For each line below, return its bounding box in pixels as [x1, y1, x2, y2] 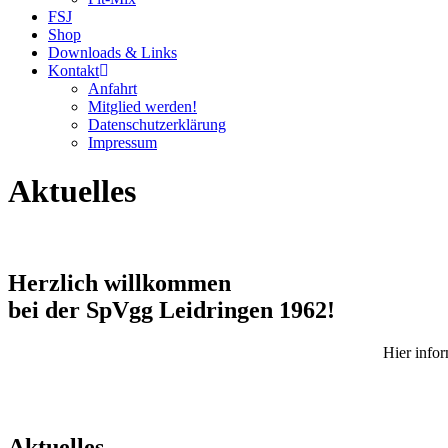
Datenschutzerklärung [88, 116, 226, 133]
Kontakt [48, 62, 99, 79]
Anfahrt [88, 80, 137, 97]
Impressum [88, 134, 157, 151]
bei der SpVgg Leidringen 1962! [8, 296, 335, 323]
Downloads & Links [48, 44, 177, 61]
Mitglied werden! [88, 98, 197, 115]
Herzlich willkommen [8, 269, 231, 296]
